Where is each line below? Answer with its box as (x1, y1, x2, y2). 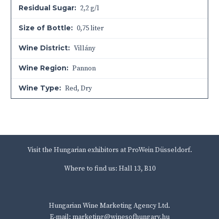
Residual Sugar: (19, 3, 77, 13)
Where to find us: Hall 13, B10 (64, 164, 155, 174)
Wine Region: (19, 64, 69, 73)
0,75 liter (75, 24, 104, 33)
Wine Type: (19, 84, 62, 93)
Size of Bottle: (19, 23, 73, 33)
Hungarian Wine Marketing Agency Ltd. (49, 201, 170, 211)
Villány (72, 44, 96, 53)
